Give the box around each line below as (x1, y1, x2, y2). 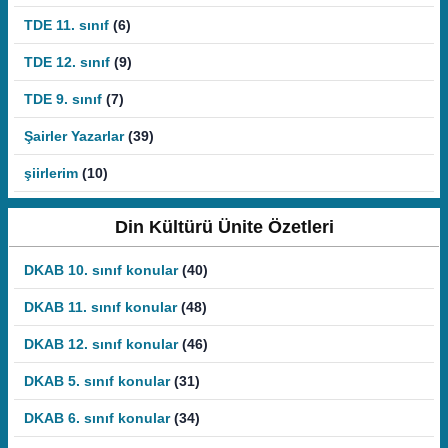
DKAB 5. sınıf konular (24, 373, 170, 389)
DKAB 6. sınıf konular (24, 410, 170, 426)
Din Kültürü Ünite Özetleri (114, 217, 334, 237)
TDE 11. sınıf (24, 17, 109, 33)
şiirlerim (24, 165, 78, 181)
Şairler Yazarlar (24, 128, 124, 144)
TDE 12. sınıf (24, 54, 110, 70)
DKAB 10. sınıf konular (24, 262, 178, 278)
